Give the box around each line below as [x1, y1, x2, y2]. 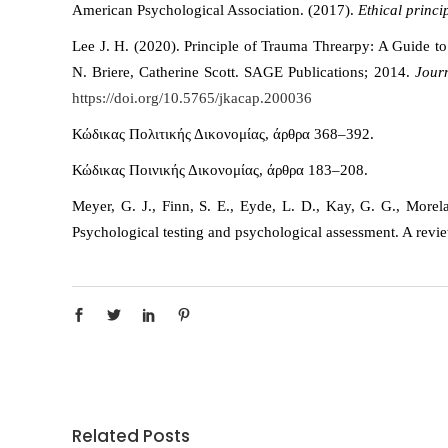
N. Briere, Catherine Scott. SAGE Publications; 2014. [72, 64, 415, 81]
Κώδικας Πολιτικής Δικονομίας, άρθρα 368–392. [72, 126, 374, 143]
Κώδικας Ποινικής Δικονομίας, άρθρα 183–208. [72, 162, 368, 179]
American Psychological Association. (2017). [72, 2, 358, 19]
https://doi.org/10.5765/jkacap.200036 [72, 90, 312, 107]
